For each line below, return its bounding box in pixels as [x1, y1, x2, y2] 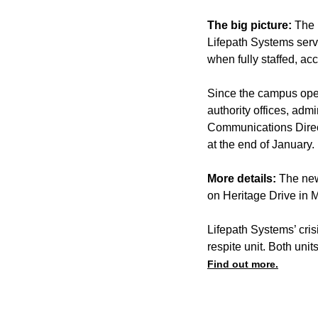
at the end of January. [207, 138, 314, 150]
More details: [207, 172, 279, 185]
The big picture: [207, 18, 295, 31]
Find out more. [207, 258, 278, 270]
